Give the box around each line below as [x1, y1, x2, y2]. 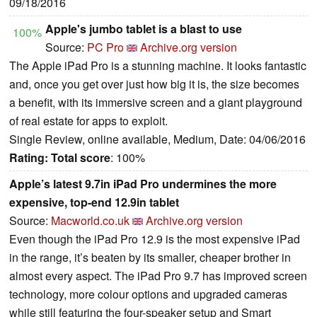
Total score [51, 149, 110, 166]
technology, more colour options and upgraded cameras [9, 285, 287, 302]
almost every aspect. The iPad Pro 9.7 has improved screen [9, 267, 307, 284]
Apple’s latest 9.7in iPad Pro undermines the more [9, 175, 277, 192]
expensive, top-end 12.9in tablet [9, 193, 179, 210]
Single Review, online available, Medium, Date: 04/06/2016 [9, 130, 306, 147]
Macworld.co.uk [51, 212, 129, 229]
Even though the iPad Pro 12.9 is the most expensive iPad [9, 230, 300, 247]
